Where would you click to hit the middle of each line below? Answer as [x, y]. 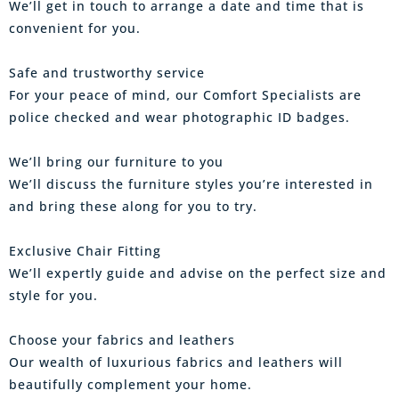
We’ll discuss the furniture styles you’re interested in [191, 183]
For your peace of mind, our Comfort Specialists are [185, 94]
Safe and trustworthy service [107, 72]
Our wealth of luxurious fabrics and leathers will [176, 362]
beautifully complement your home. [130, 384]
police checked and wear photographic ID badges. [179, 117]
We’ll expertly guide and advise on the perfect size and [198, 273]
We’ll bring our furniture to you [116, 161]
